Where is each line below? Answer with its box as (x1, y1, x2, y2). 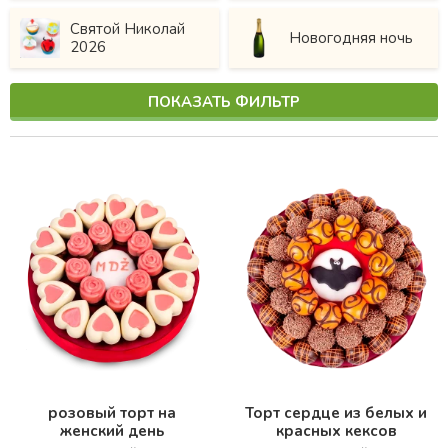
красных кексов (275, 420, 397, 441)
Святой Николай (70, 19, 185, 39)
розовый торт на (48, 402, 176, 423)
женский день (60, 420, 164, 441)
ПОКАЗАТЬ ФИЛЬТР (148, 92, 300, 112)
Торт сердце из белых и (245, 402, 427, 423)
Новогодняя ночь (289, 28, 413, 48)
